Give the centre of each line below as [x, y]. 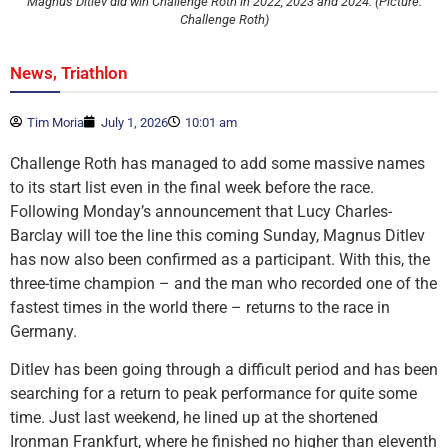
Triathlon [94, 72]
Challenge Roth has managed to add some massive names [217, 163]
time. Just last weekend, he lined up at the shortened [194, 418]
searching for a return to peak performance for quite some [213, 394]
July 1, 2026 [134, 122]
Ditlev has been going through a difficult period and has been [224, 370]
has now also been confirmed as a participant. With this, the [220, 259]
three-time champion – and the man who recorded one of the [223, 283]
